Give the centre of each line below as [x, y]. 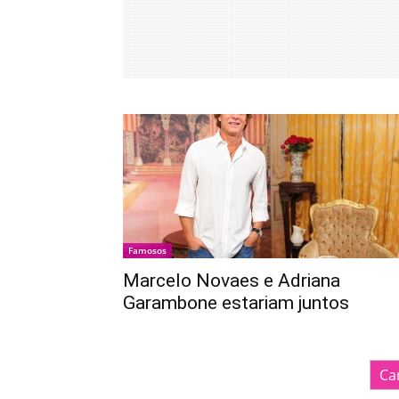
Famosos [147, 251]
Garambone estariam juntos [236, 303]
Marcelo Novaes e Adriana [232, 281]
